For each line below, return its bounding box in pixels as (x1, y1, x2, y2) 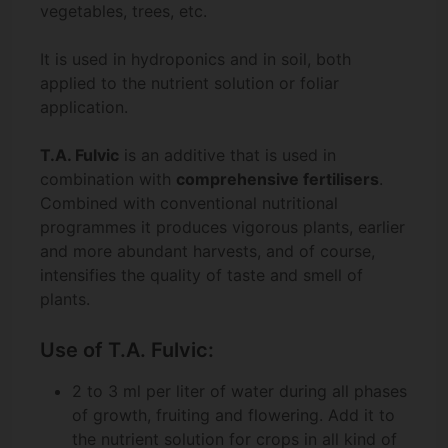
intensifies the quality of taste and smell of (40, 265, 363, 286)
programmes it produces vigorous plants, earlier (40, 217, 405, 238)
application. (40, 97, 128, 118)
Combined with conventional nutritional (40, 193, 338, 214)
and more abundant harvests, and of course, (40, 241, 375, 262)
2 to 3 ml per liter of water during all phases (72, 381, 407, 402)
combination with (40, 169, 176, 190)
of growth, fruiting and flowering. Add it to (72, 405, 395, 426)
